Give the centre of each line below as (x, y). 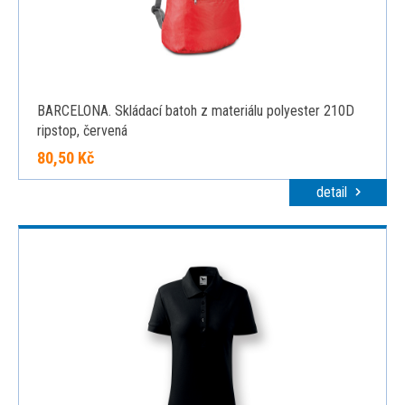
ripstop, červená (82, 131)
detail (333, 192)
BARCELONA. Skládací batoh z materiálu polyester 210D (196, 111)
